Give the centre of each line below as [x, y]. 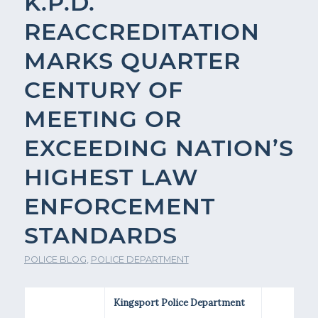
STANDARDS [100, 235]
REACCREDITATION [142, 32]
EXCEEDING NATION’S [159, 148]
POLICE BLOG [55, 259]
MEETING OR [103, 119]
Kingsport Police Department [179, 303]
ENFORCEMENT [119, 206]
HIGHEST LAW [111, 177]
